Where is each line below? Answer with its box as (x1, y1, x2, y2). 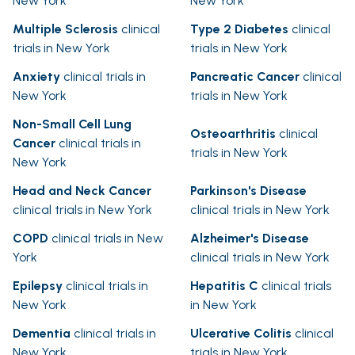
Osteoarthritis (190, 126, 276, 142)
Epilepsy (13, 278, 63, 294)
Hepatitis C (190, 278, 258, 294)
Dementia (13, 326, 71, 342)
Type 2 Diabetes (190, 21, 288, 37)
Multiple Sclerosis (13, 21, 118, 37)
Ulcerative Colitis (190, 326, 292, 342)
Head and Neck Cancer (13, 183, 151, 199)
